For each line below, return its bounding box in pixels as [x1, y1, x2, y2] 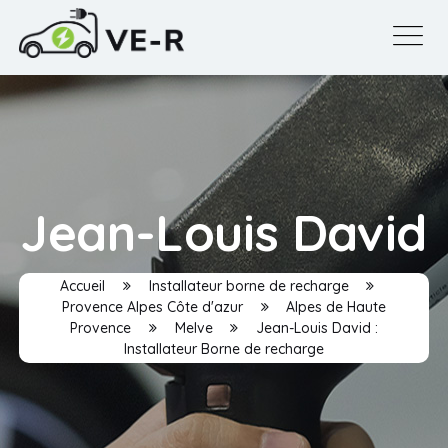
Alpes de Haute [286, 297, 387, 316]
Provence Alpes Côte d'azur [61, 297, 243, 316]
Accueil [59, 276, 105, 295]
